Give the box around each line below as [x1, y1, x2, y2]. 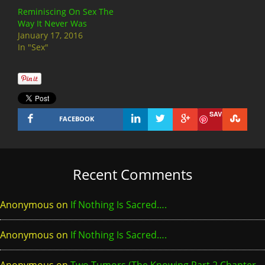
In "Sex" [18, 41, 49, 53]
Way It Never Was [18, 18, 87, 29]
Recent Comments [73, 164, 192, 184]
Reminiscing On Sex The [18, 6, 114, 17]
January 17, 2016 [18, 30, 83, 41]
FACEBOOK [59, 114, 94, 123]
